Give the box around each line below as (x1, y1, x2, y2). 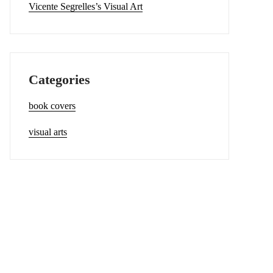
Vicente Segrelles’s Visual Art (29, 1, 143, 12)
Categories (29, 72, 90, 87)
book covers (29, 101, 76, 111)
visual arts (29, 127, 67, 137)
